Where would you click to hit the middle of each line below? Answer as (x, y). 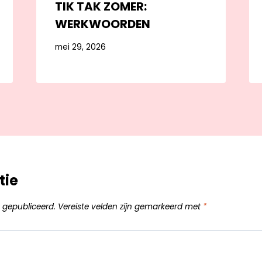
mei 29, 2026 (80, 47)
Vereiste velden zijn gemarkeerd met (130, 206)
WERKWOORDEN (102, 24)
